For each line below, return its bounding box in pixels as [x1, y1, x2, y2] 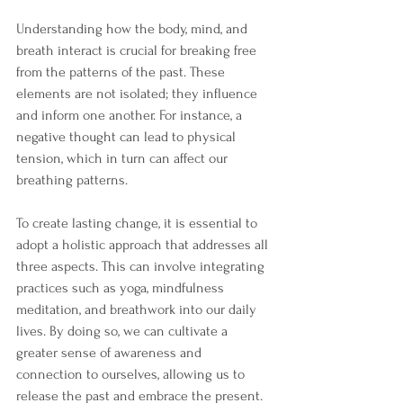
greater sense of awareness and [16, 345, 205, 361]
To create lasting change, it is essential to [16, 215, 261, 231]
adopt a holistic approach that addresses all [16, 237, 272, 253]
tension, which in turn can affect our [16, 150, 231, 166]
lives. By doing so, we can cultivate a [16, 323, 231, 339]
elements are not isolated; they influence [16, 85, 261, 102]
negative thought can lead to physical [16, 129, 239, 145]
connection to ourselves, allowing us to [16, 366, 248, 382]
